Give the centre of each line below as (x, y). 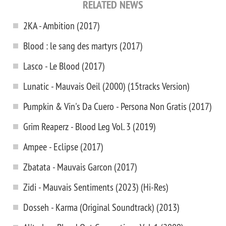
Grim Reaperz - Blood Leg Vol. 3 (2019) (90, 126)
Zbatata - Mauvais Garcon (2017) (80, 167)
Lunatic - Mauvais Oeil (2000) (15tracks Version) (106, 86)
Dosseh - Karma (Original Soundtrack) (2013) (101, 207)
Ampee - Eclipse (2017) (63, 147)
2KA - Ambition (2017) (62, 25)
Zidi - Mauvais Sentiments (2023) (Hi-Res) (96, 187)
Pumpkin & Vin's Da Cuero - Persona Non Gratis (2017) (118, 106)
